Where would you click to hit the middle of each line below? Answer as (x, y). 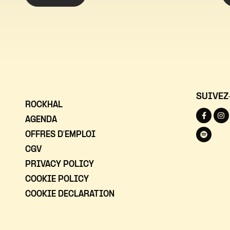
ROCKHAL (44, 105)
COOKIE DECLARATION (70, 195)
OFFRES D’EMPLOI (60, 135)
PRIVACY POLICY (59, 165)
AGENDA (41, 120)
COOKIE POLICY (57, 180)
